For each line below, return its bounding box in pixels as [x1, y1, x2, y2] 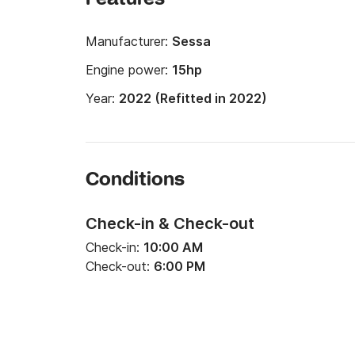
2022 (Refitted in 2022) [119, 90, 267, 106]
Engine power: [86, 62, 172, 78]
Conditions [86, 168, 185, 193]
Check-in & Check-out [86, 214, 254, 233]
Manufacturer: [86, 33, 172, 49]
